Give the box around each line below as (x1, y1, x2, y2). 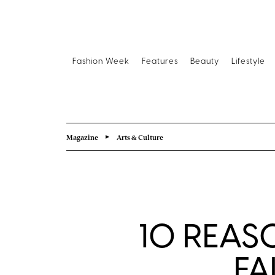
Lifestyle (231, 56, 265, 66)
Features (142, 56, 178, 66)
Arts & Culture (117, 133, 163, 141)
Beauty (190, 56, 219, 66)
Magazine (66, 133, 98, 141)
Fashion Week (72, 56, 130, 66)
